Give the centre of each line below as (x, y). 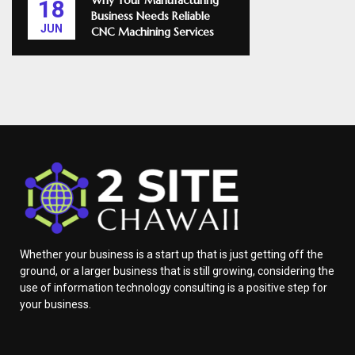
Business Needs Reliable (151, 16)
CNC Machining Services (153, 32)
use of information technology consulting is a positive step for (174, 287)
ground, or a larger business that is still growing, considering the (177, 271)
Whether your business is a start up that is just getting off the (172, 254)
